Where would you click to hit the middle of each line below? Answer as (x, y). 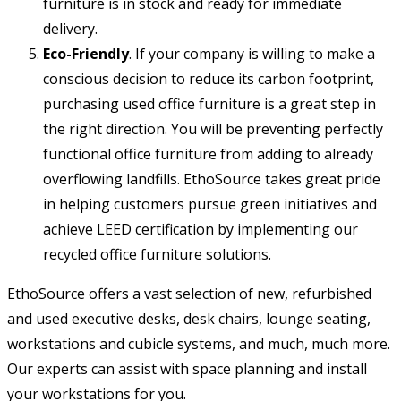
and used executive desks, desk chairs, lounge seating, (189, 319)
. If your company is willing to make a (252, 54)
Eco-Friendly (86, 54)
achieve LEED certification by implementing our (200, 230)
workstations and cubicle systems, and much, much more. (199, 344)
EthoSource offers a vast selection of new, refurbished (189, 294)
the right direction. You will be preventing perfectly (213, 129)
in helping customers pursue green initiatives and (210, 205)
